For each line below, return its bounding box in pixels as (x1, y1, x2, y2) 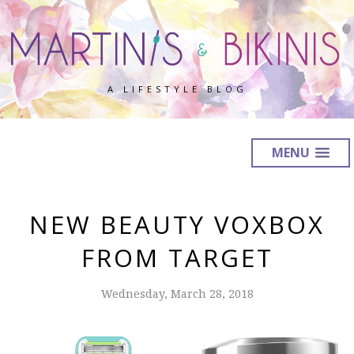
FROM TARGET (81, 241, 273, 275)
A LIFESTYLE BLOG (107, 83, 247, 96)
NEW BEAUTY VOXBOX (29, 208, 325, 242)
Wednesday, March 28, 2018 (100, 286, 254, 302)
